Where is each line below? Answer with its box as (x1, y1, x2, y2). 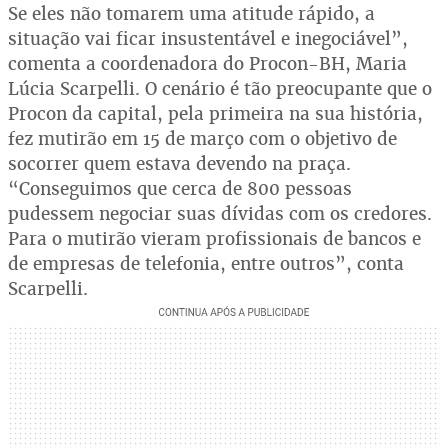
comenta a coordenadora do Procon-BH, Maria (8, 52, 407, 75)
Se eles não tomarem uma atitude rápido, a (8, 2, 375, 25)
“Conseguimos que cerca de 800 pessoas (8, 177, 352, 200)
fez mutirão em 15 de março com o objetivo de (8, 127, 397, 150)
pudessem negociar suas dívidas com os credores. (8, 202, 432, 225)
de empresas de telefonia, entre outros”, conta (8, 252, 404, 275)
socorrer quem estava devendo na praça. (8, 152, 351, 175)
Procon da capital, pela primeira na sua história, (8, 102, 423, 125)
